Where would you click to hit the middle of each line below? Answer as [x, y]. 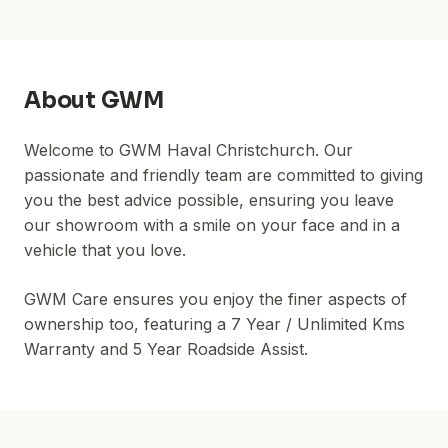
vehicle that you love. [105, 250]
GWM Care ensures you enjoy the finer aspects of [215, 299]
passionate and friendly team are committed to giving [223, 175]
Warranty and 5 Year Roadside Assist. [166, 349]
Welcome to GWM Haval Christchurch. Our [188, 150]
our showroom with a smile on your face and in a [212, 225]
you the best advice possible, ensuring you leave [209, 200]
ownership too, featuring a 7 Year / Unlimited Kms [214, 324]
